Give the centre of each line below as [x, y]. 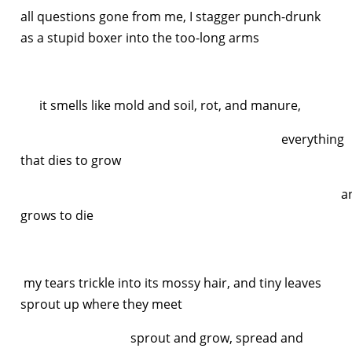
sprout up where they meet [103, 304]
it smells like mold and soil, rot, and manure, [161, 105]
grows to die [57, 215]
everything [182, 139]
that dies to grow [71, 160]
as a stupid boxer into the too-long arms [140, 37]
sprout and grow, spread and [162, 337]
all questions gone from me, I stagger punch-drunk [170, 16]
